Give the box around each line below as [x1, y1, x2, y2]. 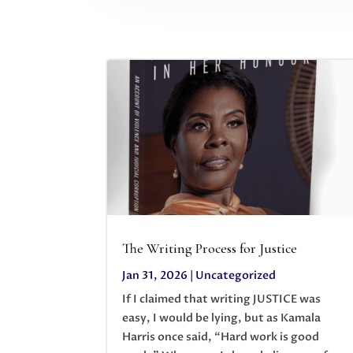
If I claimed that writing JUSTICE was [122, 291, 321, 307]
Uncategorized [195, 267, 277, 283]
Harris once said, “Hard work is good [122, 329, 320, 344]
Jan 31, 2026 [122, 267, 188, 283]
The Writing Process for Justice [122, 239, 298, 257]
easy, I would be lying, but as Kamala [122, 310, 321, 325]
